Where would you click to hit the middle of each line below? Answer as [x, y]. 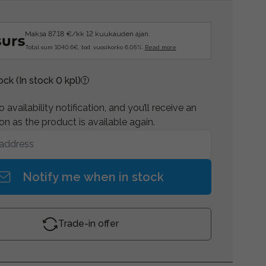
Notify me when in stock [94, 177]
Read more [160, 47]
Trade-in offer [88, 224]
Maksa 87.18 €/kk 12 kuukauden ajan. [87, 34]
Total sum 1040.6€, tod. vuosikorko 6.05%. [85, 47]
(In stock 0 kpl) [48, 80]
